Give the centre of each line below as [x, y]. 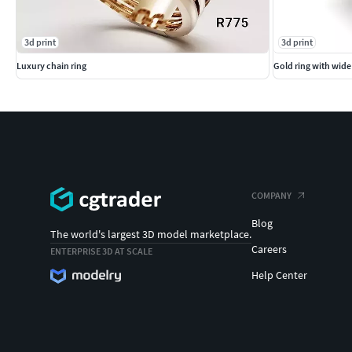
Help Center [279, 275]
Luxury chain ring [51, 65]
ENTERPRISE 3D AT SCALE [101, 251]
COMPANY [271, 195]
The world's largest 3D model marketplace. [151, 235]
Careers [269, 249]
